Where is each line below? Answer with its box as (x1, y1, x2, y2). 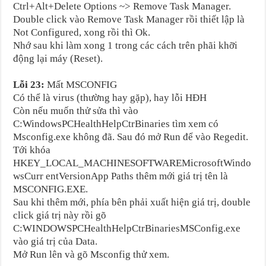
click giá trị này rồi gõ (13, 209, 107, 221)
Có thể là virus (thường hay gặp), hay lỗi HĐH (13, 91, 210, 103)
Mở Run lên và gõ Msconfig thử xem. (13, 248, 170, 260)
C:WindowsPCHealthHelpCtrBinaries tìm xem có (13, 118, 219, 129)
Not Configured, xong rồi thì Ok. (13, 26, 151, 38)
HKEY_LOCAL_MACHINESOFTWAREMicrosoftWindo (13, 157, 252, 169)
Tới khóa (13, 144, 51, 156)
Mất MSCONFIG (45, 78, 118, 90)
